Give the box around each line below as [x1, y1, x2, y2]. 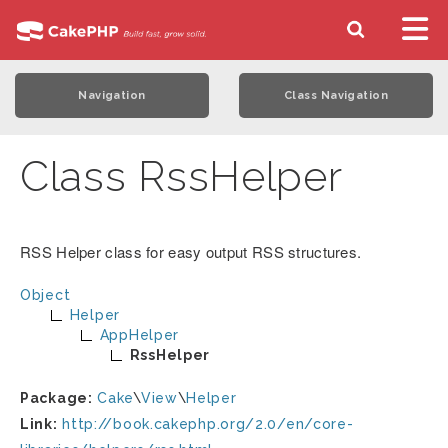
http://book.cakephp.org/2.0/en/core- [62, 416, 354, 432]
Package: [20, 390, 93, 406]
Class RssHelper [20, 152, 343, 201]
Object [20, 287, 71, 303]
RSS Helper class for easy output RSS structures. [20, 241, 362, 262]
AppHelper [99, 327, 180, 343]
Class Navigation [283, 89, 389, 102]
